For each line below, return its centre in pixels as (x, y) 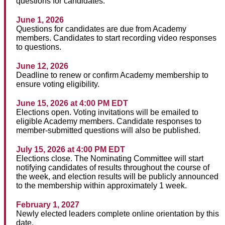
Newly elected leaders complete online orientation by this (118, 214)
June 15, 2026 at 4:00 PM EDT (72, 103)
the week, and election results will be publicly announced (117, 177)
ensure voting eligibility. (58, 84)
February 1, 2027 (48, 205)
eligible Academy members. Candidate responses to (109, 122)
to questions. (39, 47)
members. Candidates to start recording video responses (116, 38)
